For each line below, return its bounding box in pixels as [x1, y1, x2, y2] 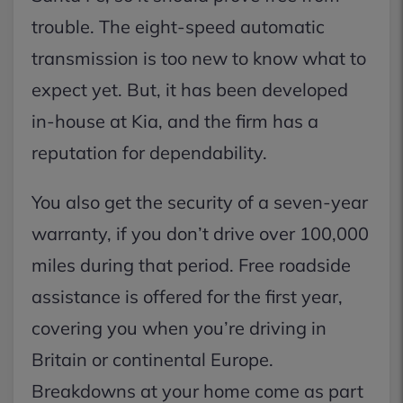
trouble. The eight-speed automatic [31, 15, 325, 38]
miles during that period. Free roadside [31, 254, 351, 276]
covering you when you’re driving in [31, 317, 327, 339]
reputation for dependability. [31, 141, 267, 164]
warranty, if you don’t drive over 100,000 [31, 222, 369, 245]
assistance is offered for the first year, [31, 285, 343, 308]
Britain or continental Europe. [31, 348, 273, 371]
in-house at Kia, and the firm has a [31, 110, 318, 132]
